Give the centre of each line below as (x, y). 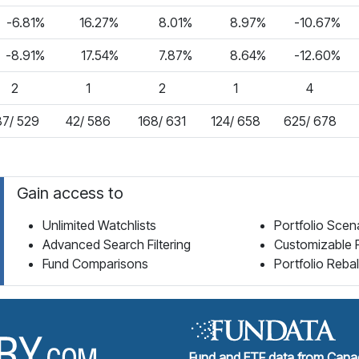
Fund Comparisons (95, 264)
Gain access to (70, 193)
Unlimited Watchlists (99, 225)
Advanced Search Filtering (117, 244)
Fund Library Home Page (169, 327)
